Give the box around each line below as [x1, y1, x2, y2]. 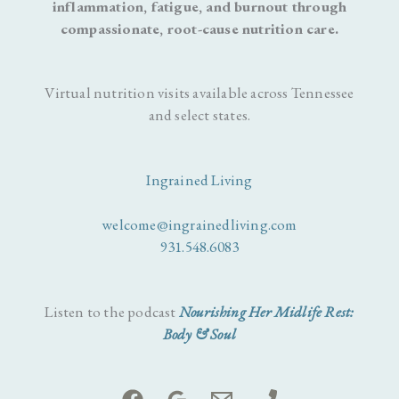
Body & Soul [162, 323, 237, 344]
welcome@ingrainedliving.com [102, 215, 297, 235]
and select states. [148, 105, 251, 126]
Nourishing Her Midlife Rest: [178, 301, 354, 322]
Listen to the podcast [45, 301, 179, 322]
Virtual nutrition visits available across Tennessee [45, 83, 354, 103]
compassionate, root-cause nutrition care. [60, 18, 339, 38]
